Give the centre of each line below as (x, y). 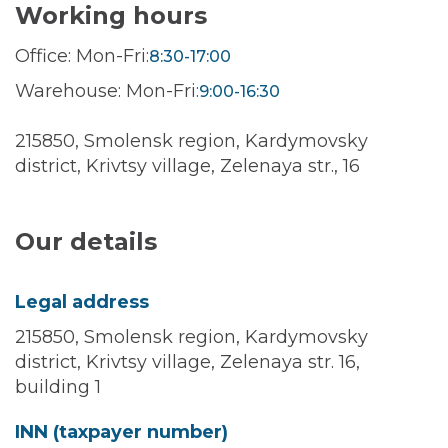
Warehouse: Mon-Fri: (107, 91)
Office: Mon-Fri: (82, 56)
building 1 (58, 387)
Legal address (82, 302)
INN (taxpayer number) (121, 432)
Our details (86, 241)
